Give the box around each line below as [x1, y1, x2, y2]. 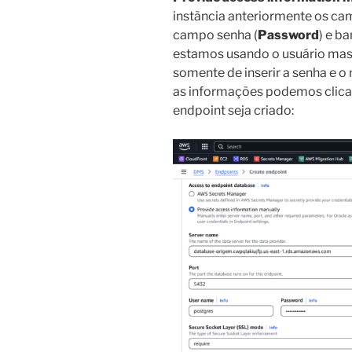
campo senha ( [173, 27, 258, 43]
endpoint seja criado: [173, 103, 294, 119]
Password [258, 27, 319, 43]
